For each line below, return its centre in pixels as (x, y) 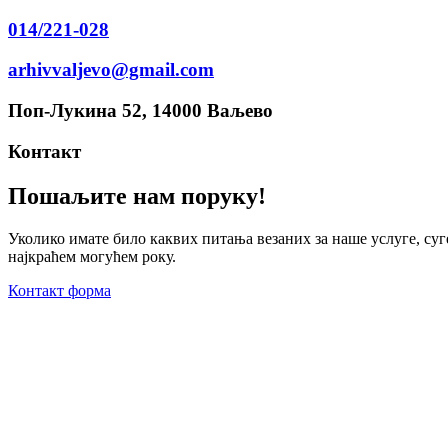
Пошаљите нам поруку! (137, 195)
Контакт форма (59, 290)
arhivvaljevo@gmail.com (111, 70)
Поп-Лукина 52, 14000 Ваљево (140, 111)
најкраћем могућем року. (92, 256)
